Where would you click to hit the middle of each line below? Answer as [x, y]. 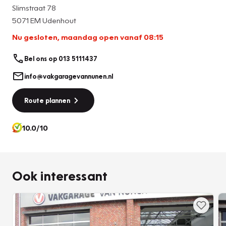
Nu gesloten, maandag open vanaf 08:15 [88, 37]
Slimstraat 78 [34, 7]
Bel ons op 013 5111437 [61, 59]
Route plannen [47, 100]
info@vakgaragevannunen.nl [69, 76]
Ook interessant [60, 175]
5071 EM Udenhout [44, 20]
